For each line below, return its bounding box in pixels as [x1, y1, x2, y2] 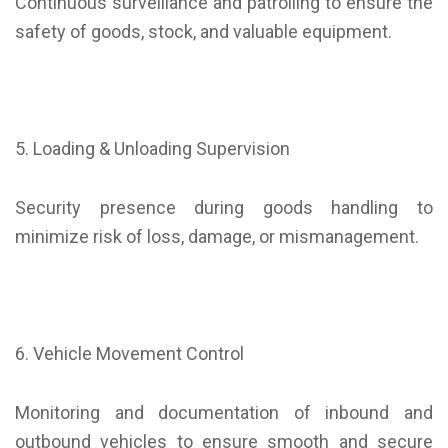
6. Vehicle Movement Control [15, 343, 244, 365]
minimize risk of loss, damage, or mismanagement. [15, 226, 419, 248]
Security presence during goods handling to [15, 197, 433, 219]
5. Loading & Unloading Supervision [15, 138, 290, 160]
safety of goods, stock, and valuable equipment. [15, 21, 392, 43]
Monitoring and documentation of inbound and [15, 402, 433, 424]
